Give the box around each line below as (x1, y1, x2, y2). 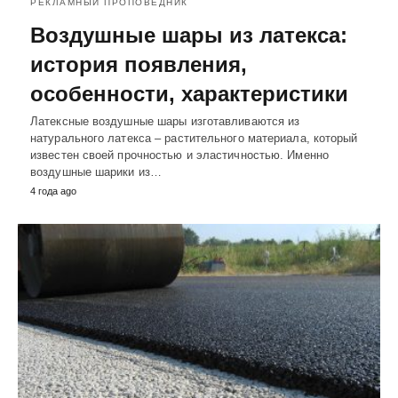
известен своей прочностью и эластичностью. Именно (30, 148, 329, 163)
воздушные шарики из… (30, 165, 162, 179)
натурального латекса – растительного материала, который (30, 131, 358, 146)
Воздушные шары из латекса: (30, 23, 347, 48)
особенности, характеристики (30, 82, 348, 107)
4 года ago (30, 186, 76, 197)
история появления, (30, 52, 247, 77)
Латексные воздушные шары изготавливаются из (30, 115, 300, 129)
